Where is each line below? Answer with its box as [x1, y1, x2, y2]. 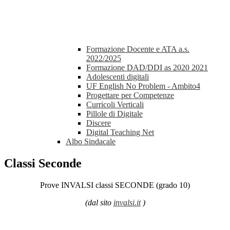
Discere [86, 119, 111, 128]
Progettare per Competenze [86, 91, 174, 100]
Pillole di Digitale [86, 109, 143, 119]
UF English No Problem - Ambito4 [86, 82, 200, 91]
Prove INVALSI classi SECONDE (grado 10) [40, 181, 190, 190]
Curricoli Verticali [86, 100, 144, 109]
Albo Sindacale [66, 137, 116, 146]
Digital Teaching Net [86, 128, 154, 137]
